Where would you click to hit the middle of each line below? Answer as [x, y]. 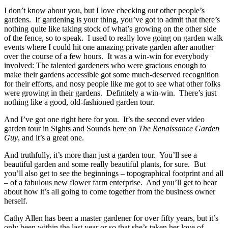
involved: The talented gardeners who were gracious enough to [105, 65]
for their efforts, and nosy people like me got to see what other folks [112, 83]
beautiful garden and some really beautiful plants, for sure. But [105, 164]
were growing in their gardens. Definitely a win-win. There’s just [110, 93]
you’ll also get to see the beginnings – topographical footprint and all [114, 173]
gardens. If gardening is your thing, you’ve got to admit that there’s [112, 19]
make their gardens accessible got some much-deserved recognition [111, 74]
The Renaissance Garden [179, 128]
